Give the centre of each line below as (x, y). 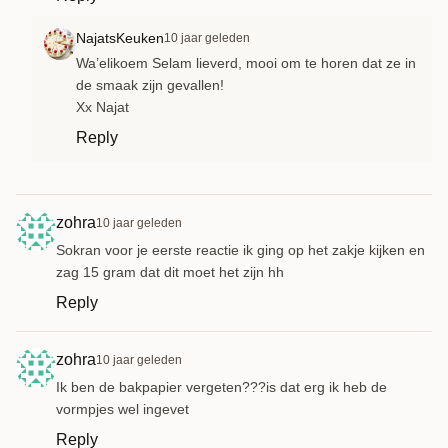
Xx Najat (102, 106)
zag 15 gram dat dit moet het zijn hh (170, 271)
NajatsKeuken (120, 37)
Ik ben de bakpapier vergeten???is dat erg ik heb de (221, 386)
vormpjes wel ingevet (122, 408)
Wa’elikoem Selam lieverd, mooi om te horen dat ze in (246, 62)
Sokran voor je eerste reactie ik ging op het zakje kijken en (240, 249)
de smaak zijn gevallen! (150, 84)
